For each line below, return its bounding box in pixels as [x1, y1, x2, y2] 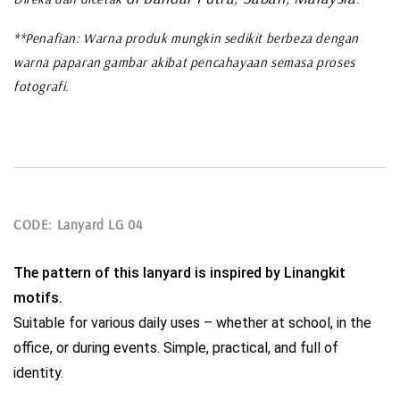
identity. [13, 363, 63, 381]
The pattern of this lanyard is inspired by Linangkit [13, 263, 346, 281]
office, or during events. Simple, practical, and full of [13, 338, 338, 356]
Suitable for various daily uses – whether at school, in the [13, 313, 371, 331]
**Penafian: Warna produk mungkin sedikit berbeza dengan [13, 29, 360, 46]
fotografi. [13, 77, 70, 95]
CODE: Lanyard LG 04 [13, 215, 143, 233]
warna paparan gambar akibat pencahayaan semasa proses [13, 53, 355, 71]
